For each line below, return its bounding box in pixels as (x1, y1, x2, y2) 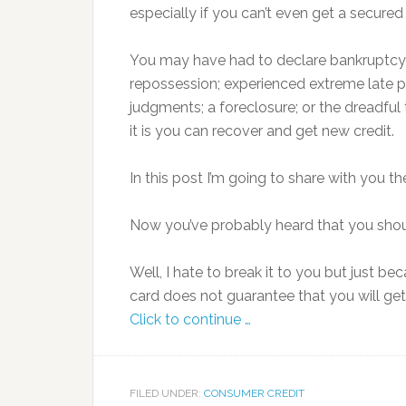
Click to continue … (130, 311, 251, 328)
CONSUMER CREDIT (204, 387, 304, 400)
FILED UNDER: (130, 387, 204, 400)
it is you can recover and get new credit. (130, 122, 394, 140)
